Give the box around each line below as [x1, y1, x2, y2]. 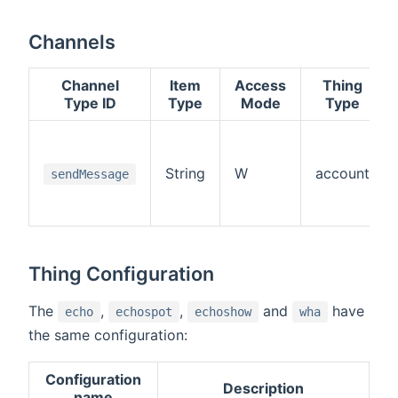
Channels [28, 29, 116, 53]
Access [235, 76, 286, 94]
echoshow [195, 304, 251, 319]
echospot [115, 304, 172, 319]
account [315, 163, 370, 182]
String [165, 163, 205, 182]
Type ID [63, 93, 116, 112]
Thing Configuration [28, 261, 215, 285]
